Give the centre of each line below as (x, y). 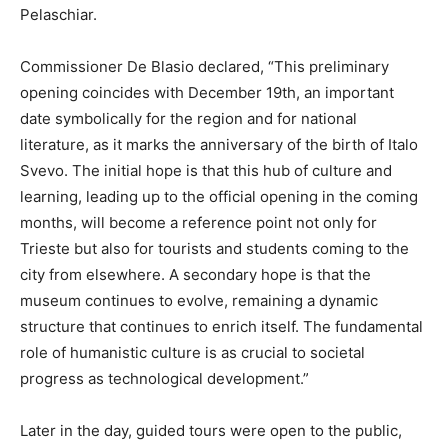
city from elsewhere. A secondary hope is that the (195, 274)
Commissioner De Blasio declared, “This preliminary (204, 66)
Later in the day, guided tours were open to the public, (211, 430)
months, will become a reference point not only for (198, 222)
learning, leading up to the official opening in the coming (219, 196)
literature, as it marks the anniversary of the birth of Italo (219, 144)
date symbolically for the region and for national (188, 118)
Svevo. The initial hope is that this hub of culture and (206, 170)
